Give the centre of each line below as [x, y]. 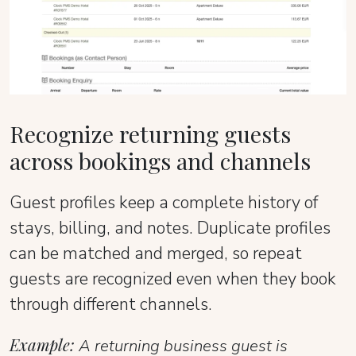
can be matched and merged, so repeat [156, 253]
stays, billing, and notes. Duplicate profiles [170, 228]
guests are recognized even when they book [173, 279]
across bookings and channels [160, 160]
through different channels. [111, 304]
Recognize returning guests [150, 133]
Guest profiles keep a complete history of [164, 202]
